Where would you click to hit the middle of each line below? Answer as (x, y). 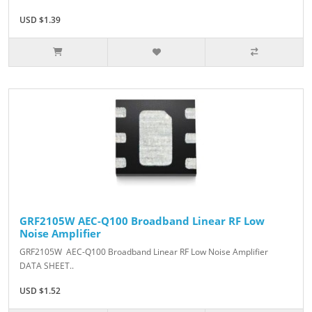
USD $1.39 (40, 20)
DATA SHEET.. (47, 266)
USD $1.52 (40, 291)
